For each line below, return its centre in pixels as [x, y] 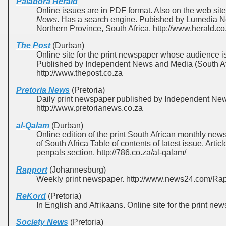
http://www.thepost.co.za [79, 73]
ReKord [31, 196]
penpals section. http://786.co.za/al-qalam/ [111, 153]
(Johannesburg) [77, 170]
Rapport [32, 170]
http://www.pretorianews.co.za [90, 108]
